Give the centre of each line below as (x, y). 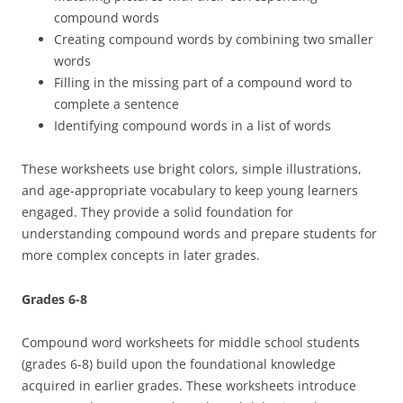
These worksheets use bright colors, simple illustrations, (192, 169)
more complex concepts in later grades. (141, 255)
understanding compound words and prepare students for (199, 233)
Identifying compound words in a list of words (193, 125)
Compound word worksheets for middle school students (191, 342)
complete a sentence (116, 104)
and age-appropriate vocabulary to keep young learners (190, 190)
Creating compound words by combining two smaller (214, 39)
